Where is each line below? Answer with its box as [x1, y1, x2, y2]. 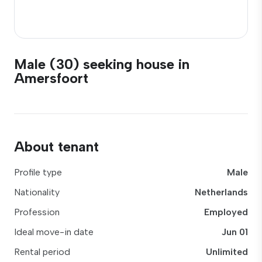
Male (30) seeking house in [14, 56, 189, 73]
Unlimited [206, 246, 248, 257]
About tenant [14, 138, 99, 155]
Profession [14, 206, 60, 218]
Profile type [14, 167, 62, 178]
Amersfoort [14, 70, 88, 87]
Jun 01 [222, 226, 248, 237]
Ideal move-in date [14, 226, 94, 237]
